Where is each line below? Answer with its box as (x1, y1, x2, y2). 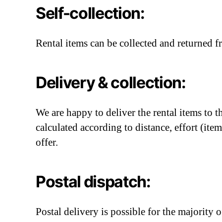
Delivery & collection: (36, 73, 186, 92)
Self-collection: (36, 3, 145, 23)
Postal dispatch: (36, 172, 151, 191)
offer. (36, 136, 58, 148)
